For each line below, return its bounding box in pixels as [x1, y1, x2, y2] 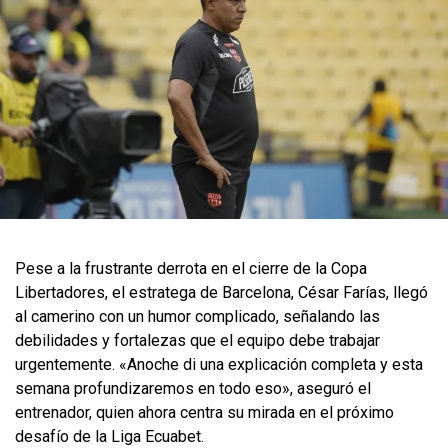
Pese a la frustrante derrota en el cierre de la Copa [15, 258, 367, 278]
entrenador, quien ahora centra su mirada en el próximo [15, 402, 394, 422]
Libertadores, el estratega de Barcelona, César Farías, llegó [15, 282, 428, 302]
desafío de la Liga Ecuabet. [15, 426, 204, 446]
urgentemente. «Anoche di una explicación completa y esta [15, 354, 423, 374]
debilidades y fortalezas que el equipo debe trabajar [15, 330, 380, 350]
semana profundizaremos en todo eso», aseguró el [15, 378, 371, 398]
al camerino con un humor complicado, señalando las [15, 306, 380, 326]
